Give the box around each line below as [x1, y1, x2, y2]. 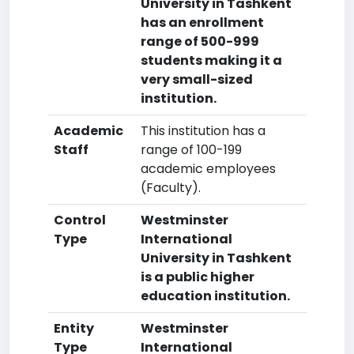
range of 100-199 [141, 141, 242, 159]
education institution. [141, 287, 290, 305]
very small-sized [141, 70, 253, 88]
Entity [54, 319, 94, 337]
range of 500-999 [141, 32, 259, 51]
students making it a [141, 51, 282, 70]
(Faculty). [141, 179, 201, 197]
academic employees [141, 160, 276, 178]
